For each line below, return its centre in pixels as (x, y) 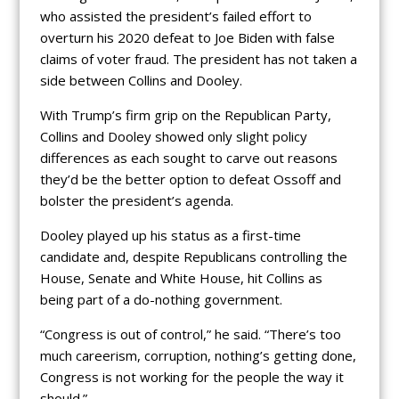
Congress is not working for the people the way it (191, 377)
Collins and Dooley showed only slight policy (173, 137)
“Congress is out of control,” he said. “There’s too (190, 334)
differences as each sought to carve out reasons (188, 158)
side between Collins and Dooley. (141, 81)
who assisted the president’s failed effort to (175, 16)
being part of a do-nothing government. (161, 300)
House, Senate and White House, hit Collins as (181, 278)
